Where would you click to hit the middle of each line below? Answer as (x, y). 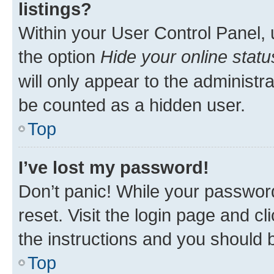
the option (59, 56)
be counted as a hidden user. (132, 105)
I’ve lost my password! (114, 167)
